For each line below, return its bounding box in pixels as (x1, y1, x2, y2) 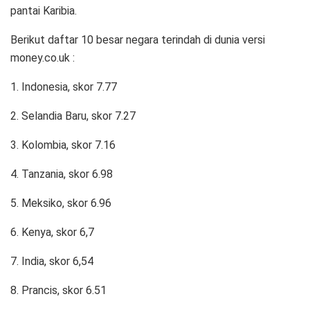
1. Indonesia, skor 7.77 (10, 80, 117, 94)
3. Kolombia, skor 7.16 (10, 138, 116, 152)
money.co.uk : (10, 51, 75, 65)
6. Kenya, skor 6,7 (10, 226, 94, 239)
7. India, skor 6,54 (10, 255, 93, 268)
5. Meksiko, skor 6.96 (10, 197, 111, 210)
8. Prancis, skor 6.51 (10, 284, 107, 298)
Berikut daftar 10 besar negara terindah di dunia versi (10, 33, 265, 47)
